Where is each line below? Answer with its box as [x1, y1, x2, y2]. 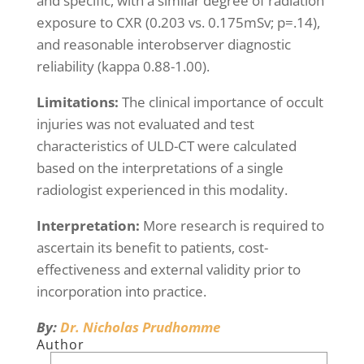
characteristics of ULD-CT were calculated [36, 136, 297, 155]
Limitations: [36, 92, 119, 111]
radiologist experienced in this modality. [36, 180, 288, 199]
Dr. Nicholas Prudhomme [59, 317, 220, 336]
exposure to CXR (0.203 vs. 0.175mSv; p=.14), [36, 12, 320, 32]
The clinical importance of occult [118, 92, 323, 111]
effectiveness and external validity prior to [36, 259, 301, 279]
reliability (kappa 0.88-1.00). [36, 56, 210, 76]
